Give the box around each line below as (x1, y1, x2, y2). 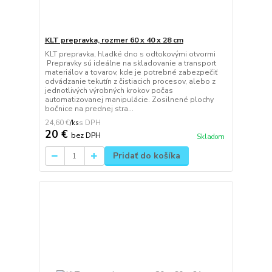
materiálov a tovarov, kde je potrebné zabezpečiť (44, 67, 217, 78)
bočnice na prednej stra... (44, 104, 134, 114)
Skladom (196, 132, 225, 141)
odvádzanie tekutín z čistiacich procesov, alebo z (44, 76, 216, 87)
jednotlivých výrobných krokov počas (44, 86, 173, 96)
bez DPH (70, 130, 101, 141)
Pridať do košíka (112, 150, 180, 162)
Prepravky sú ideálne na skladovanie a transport (44, 58, 216, 69)
